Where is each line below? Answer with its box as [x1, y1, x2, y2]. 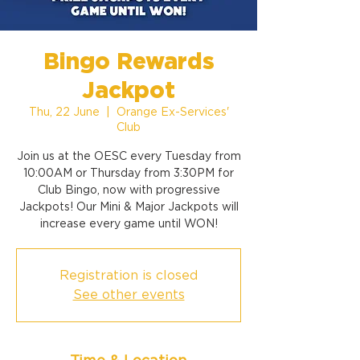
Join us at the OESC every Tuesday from [16, 149, 241, 162]
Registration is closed [59, 268, 198, 283]
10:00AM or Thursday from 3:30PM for [23, 166, 234, 179]
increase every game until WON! [39, 217, 218, 230]
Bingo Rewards [43, 47, 215, 75]
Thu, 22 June [28, 105, 100, 118]
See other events [72, 287, 185, 302]
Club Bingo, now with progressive [37, 183, 220, 196]
